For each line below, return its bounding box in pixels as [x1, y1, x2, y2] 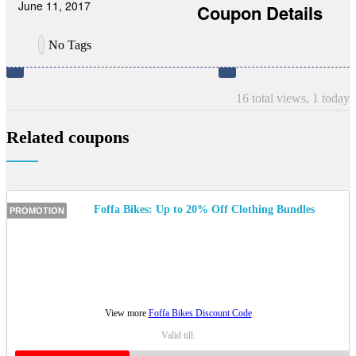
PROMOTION [10, 206, 64, 216]
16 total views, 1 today [236, 91, 350, 105]
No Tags [48, 37, 91, 52]
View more [104, 308, 149, 319]
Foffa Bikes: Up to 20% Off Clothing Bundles [93, 203, 315, 216]
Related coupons [6, 126, 130, 147]
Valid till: [161, 330, 195, 342]
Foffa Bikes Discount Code [148, 308, 252, 319]
